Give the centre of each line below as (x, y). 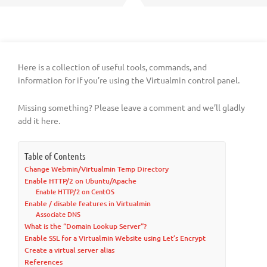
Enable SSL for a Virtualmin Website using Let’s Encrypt (115, 238)
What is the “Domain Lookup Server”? (86, 226)
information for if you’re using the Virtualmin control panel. (129, 80)
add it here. (39, 120)
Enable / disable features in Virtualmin (88, 203)
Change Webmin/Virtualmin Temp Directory (97, 169)
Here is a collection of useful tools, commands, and (112, 67)
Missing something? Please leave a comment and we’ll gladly (131, 107)
